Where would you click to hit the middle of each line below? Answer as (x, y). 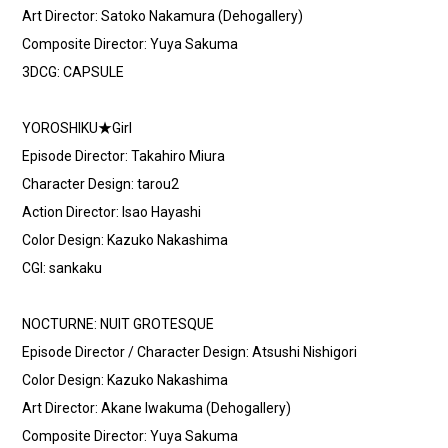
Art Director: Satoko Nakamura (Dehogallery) (163, 16)
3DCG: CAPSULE (73, 72)
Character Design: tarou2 (101, 184)
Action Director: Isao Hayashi (112, 212)
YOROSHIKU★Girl (77, 128)
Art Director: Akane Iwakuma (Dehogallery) (157, 408)
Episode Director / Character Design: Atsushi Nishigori (190, 352)
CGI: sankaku (62, 268)
